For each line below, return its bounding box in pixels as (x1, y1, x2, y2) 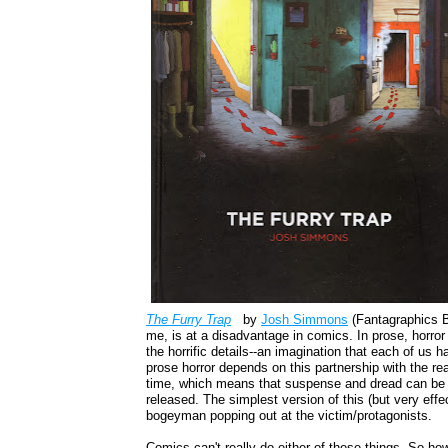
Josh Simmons (261, 312, 349, 328)
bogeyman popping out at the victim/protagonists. (146, 408, 433, 424)
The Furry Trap (146, 312, 232, 328)
